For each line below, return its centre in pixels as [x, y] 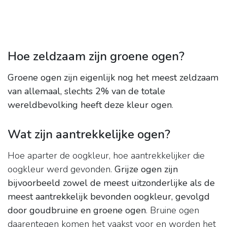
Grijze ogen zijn [146, 169]
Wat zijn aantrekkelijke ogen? [89, 135]
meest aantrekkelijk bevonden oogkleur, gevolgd [109, 197]
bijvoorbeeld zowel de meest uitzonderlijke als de [111, 183]
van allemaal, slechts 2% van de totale [86, 91]
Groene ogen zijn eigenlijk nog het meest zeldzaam [113, 78]
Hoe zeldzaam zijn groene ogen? [96, 56]
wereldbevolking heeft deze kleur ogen [90, 105]
